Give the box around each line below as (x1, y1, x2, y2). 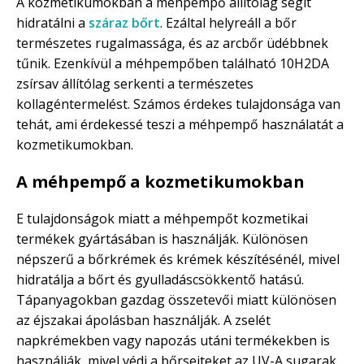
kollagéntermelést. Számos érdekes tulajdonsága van (16, 95, 340, 114)
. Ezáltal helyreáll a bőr (160, 14, 297, 32)
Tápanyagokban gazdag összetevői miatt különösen (16, 291, 336, 310)
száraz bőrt (89, 14, 160, 32)
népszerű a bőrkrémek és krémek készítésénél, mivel (16, 250, 340, 269)
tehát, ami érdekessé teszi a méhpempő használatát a (16, 115, 344, 134)
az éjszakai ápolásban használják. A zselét (16, 311, 271, 330)
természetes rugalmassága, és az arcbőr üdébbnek (16, 34, 328, 53)
